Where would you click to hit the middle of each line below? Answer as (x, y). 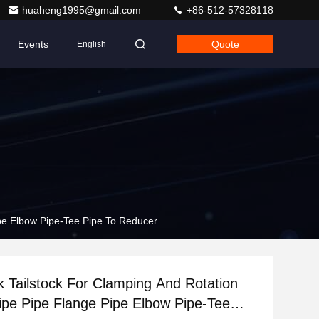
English (91, 44)
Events (33, 44)
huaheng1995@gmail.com (83, 10)
